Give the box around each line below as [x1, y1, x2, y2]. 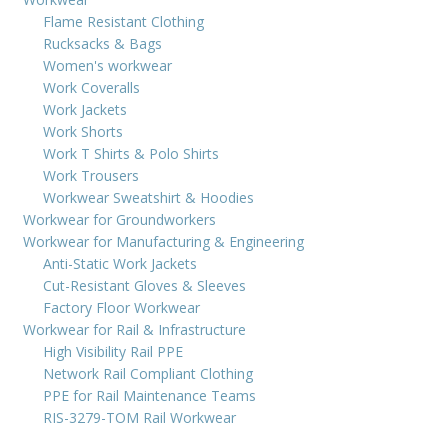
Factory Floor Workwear [43, 297, 200, 317]
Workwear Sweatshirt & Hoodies [43, 187, 254, 207]
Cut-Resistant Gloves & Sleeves [43, 275, 246, 295]
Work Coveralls [43, 77, 140, 97]
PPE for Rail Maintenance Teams [43, 385, 256, 405]
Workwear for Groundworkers [23, 209, 216, 229]
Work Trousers [43, 165, 139, 185]
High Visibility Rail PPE [43, 341, 183, 361]
